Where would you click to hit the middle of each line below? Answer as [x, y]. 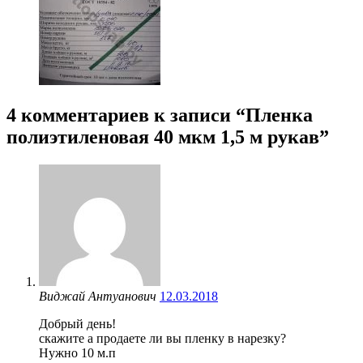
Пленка [279, 115]
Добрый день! [77, 323]
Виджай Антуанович [98, 296]
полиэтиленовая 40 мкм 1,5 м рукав [163, 137]
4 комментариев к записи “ [126, 115]
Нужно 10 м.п [77, 352]
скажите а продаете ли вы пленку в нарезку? [162, 338]
